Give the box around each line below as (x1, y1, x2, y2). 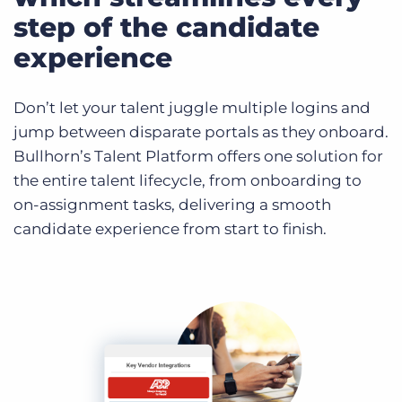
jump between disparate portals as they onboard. (13, 122, 389, 141)
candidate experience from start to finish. (13, 219, 327, 238)
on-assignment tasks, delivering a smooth (13, 195, 331, 214)
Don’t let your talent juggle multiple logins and (13, 98, 371, 117)
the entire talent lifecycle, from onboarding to (13, 170, 362, 189)
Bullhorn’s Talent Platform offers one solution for (13, 146, 383, 165)
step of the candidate (13, 10, 319, 44)
